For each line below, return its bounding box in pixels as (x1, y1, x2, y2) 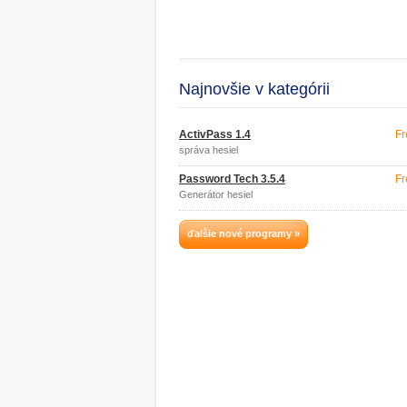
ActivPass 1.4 (179, 128, 251, 141)
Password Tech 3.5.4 (179, 173, 285, 185)
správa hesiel (179, 144, 238, 155)
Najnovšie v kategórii (179, 80, 330, 98)
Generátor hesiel (179, 189, 253, 200)
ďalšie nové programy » (187, 228, 300, 239)
